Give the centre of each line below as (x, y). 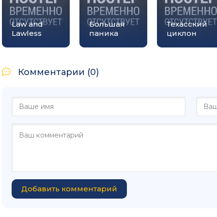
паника (104, 33)
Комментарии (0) (58, 72)
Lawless (27, 33)
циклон (182, 33)
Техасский (187, 24)
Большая (107, 24)
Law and (27, 24)
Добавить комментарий (69, 189)
